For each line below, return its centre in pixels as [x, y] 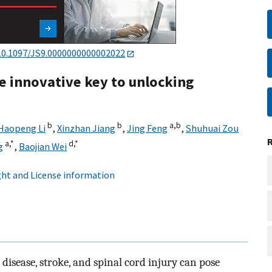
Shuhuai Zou [212, 128]
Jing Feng [147, 128]
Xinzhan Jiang [86, 128]
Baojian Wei [43, 147]
